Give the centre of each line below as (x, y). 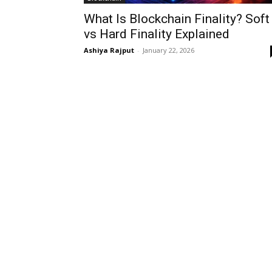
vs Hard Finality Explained (157, 34)
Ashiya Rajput (109, 50)
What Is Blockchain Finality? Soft (177, 19)
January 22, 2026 (168, 50)
